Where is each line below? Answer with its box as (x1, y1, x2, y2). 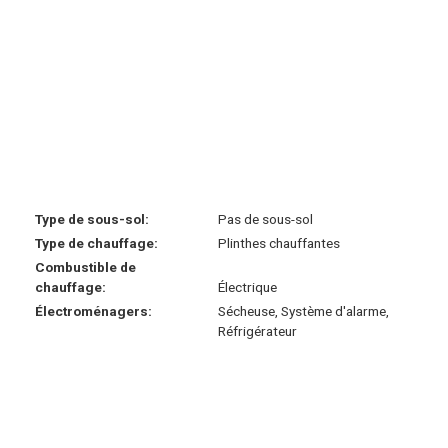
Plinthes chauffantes (217, 234, 340, 251)
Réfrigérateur (217, 322, 297, 339)
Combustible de (35, 258, 137, 275)
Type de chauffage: (35, 234, 159, 251)
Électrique (217, 278, 277, 295)
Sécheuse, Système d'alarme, (217, 302, 389, 319)
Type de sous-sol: (35, 210, 150, 227)
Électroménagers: (35, 302, 153, 319)
